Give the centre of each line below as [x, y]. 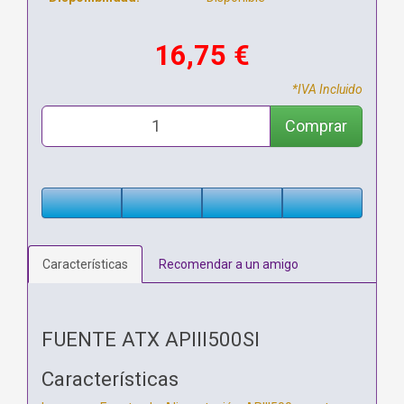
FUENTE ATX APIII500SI [151, 339]
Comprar [316, 125]
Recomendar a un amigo [229, 264]
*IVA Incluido [327, 89]
